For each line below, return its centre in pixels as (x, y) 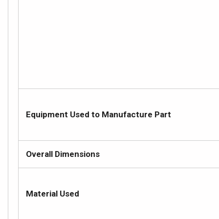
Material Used (53, 194)
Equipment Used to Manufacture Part (99, 114)
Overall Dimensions (63, 154)
